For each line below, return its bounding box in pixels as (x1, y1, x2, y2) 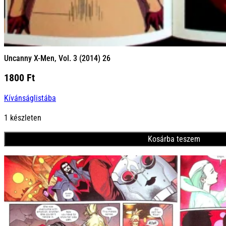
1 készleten (4, 112, 41, 123)
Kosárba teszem (147, 134, 200, 144)
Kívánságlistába (4, 93, 56, 103)
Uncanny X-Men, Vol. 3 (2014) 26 (4, 53, 110, 64)
